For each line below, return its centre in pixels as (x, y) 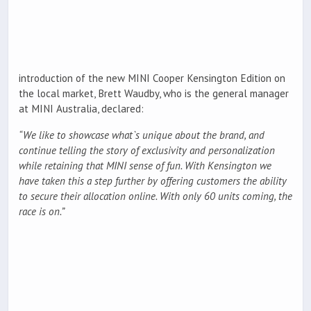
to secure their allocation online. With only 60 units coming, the (155, 196)
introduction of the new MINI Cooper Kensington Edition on (152, 78)
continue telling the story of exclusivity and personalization (147, 150)
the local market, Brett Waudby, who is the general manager (154, 94)
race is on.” (42, 211)
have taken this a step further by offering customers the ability (153, 180)
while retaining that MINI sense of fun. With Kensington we (145, 165)
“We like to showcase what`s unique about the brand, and (142, 135)
